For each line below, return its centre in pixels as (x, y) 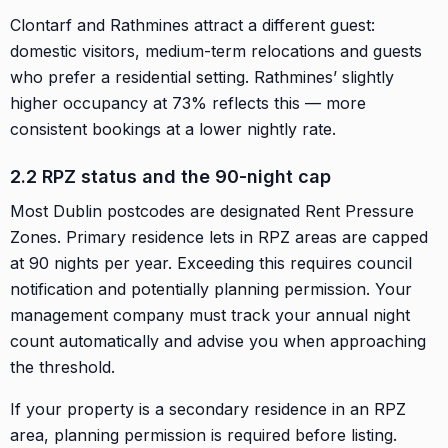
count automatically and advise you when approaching (218, 340)
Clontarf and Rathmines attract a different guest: (192, 24)
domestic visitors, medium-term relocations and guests (216, 50)
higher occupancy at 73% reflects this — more (188, 102)
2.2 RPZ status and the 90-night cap (170, 176)
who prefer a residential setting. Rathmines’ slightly (202, 76)
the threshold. (62, 366)
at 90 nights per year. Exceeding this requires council (211, 262)
